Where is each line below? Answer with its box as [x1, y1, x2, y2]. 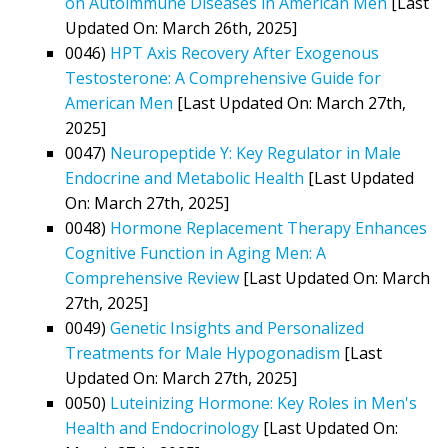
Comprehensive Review [65, 266, 239, 289]
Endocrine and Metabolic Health [65, 166, 304, 189]
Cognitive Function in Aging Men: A [65, 241, 326, 264]
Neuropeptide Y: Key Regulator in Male [110, 141, 401, 164]
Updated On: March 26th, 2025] [65, 16, 297, 39]
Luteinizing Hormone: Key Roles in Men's [110, 391, 417, 414]
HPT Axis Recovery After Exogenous [110, 41, 379, 64]
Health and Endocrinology [65, 416, 259, 439]
